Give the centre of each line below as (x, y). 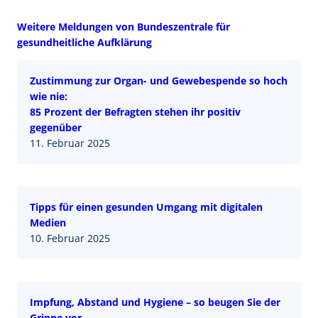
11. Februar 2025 (70, 143)
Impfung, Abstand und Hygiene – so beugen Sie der (155, 302)
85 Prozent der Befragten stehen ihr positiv (135, 112)
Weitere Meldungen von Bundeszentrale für (124, 27)
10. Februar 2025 (70, 238)
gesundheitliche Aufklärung (84, 43)
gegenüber (56, 128)
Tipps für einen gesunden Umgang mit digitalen (146, 207)
